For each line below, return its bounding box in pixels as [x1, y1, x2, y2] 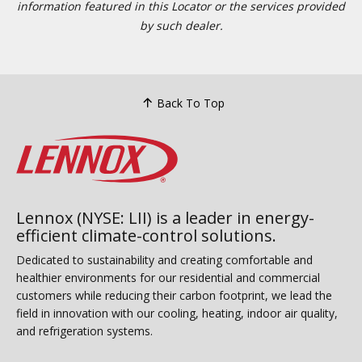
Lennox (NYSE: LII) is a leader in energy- [16, 206, 314, 229]
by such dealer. [139, 18, 223, 33]
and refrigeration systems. [16, 322, 153, 339]
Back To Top [156, 95, 225, 111]
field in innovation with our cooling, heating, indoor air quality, [16, 305, 338, 321]
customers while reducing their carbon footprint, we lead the [16, 287, 332, 303]
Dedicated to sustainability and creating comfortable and [16, 251, 313, 267]
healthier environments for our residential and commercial [16, 269, 320, 285]
